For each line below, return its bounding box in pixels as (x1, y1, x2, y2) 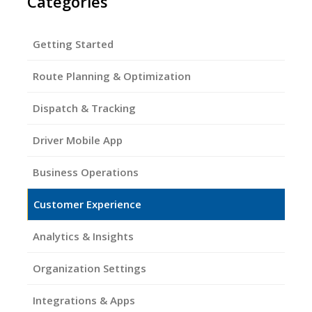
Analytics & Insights (33, 229, 134, 243)
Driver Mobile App (33, 133, 123, 147)
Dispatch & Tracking (33, 101, 136, 115)
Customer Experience (33, 197, 141, 211)
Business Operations (33, 165, 139, 179)
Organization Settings (33, 261, 146, 275)
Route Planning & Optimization (33, 69, 191, 83)
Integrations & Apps (33, 293, 135, 307)
